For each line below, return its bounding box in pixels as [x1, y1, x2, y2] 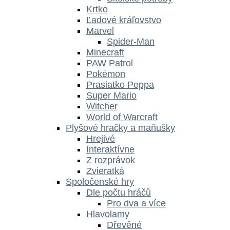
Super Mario [86, 90, 137, 101]
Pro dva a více [107, 198, 166, 208]
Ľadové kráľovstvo [86, 14, 161, 25]
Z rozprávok [86, 155, 135, 165]
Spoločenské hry [66, 176, 134, 187]
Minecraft [86, 47, 124, 57]
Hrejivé [86, 133, 115, 144]
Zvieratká [86, 165, 124, 176]
